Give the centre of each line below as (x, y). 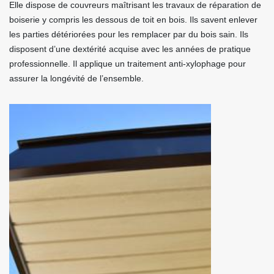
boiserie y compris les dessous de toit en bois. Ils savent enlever (133, 20)
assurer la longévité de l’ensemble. (76, 78)
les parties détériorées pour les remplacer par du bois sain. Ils (129, 34)
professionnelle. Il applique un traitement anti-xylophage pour (128, 64)
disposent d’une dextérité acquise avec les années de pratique (130, 49)
